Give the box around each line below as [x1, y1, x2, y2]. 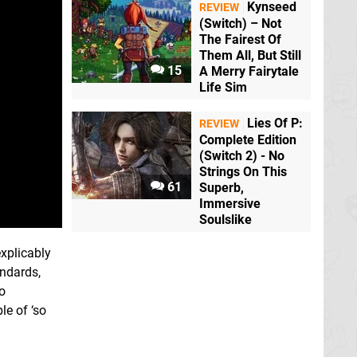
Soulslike [199, 212, 252, 228]
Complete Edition [199, 132, 296, 148]
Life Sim [199, 80, 247, 96]
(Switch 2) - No [199, 148, 284, 164]
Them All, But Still [199, 48, 301, 64]
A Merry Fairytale [199, 64, 299, 80]
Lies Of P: [247, 116, 303, 131]
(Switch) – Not [199, 16, 281, 32]
